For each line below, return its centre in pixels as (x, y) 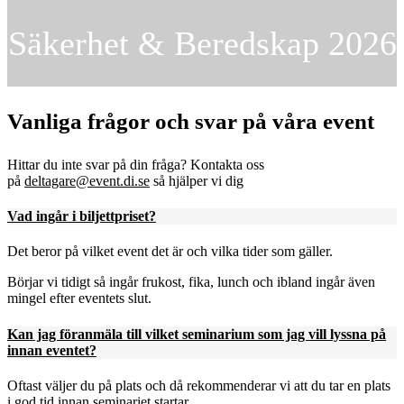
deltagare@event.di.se (87, 180)
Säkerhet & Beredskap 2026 (202, 44)
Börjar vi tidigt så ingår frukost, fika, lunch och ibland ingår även (191, 282)
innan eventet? (52, 350)
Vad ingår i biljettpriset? (82, 216)
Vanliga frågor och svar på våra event (191, 121)
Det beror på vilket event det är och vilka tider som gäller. (170, 252)
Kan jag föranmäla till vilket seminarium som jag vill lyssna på (197, 334)
